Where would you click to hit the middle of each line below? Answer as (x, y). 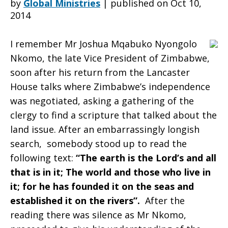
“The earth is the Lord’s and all (146, 158)
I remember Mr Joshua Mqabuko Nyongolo (104, 44)
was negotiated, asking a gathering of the (102, 101)
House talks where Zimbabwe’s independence (110, 87)
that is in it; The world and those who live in (110, 172)
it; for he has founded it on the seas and (102, 186)
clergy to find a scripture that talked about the (113, 115)
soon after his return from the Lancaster (100, 72)
